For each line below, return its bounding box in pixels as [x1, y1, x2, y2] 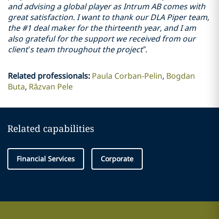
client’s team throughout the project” [8, 44, 145, 55]
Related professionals [7, 70, 88, 81]
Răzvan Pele [28, 81, 73, 92]
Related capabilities [7, 122, 94, 135]
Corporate [101, 154, 133, 163]
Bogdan [166, 70, 195, 81]
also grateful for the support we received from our [8, 33, 196, 44]
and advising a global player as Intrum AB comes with [8, 1, 205, 12]
